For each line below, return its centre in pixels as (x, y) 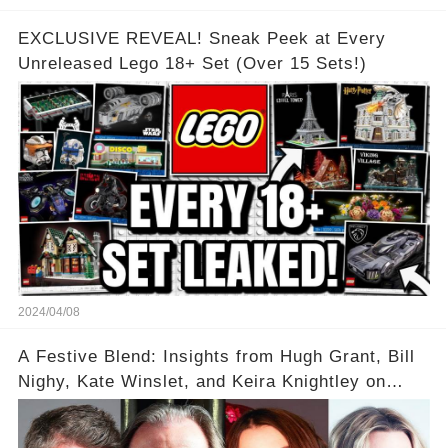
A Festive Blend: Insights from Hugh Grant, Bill (216, 357)
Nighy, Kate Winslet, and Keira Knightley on (201, 382)
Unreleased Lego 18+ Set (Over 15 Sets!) (192, 64)
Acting (44, 407)
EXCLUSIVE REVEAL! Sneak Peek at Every (201, 39)
